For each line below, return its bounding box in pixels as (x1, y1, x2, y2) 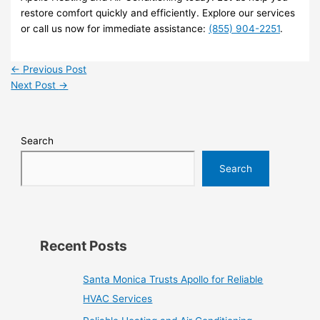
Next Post (11, 79, 59, 91)
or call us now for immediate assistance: (21, 23, 209, 35)
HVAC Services (83, 293, 153, 305)
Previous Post (20, 63, 87, 75)
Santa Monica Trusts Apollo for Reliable (83, 274, 264, 286)
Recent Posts (40, 236, 128, 254)
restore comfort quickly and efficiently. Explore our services (21, 7, 296, 19)
